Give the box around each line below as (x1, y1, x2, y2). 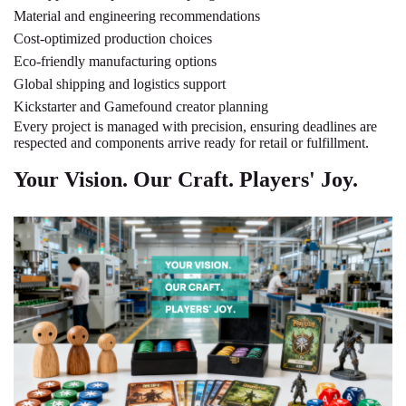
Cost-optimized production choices (14, 30, 212, 46)
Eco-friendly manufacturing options (14, 53, 217, 69)
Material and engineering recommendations (14, 7, 260, 24)
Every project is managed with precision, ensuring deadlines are (14, 118, 377, 134)
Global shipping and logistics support (14, 75, 226, 92)
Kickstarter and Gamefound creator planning (14, 98, 268, 114)
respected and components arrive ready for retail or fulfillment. (14, 134, 369, 150)
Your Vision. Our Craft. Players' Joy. (14, 167, 358, 191)
